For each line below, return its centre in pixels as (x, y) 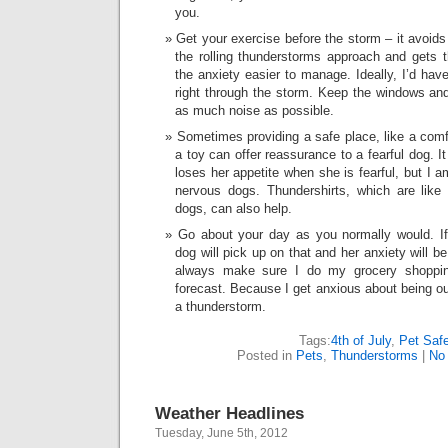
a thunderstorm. (220, 306)
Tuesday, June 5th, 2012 (221, 433)
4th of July (361, 340)
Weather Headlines (229, 413)
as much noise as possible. (254, 110)
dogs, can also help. (233, 208)
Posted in (266, 355)
